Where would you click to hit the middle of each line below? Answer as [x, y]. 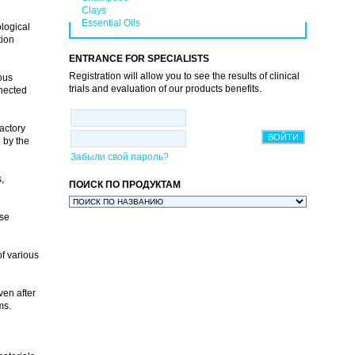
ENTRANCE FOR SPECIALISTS [139, 58]
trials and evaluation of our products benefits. [165, 88]
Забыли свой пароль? [119, 157]
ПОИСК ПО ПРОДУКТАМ [124, 184]
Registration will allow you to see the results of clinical [184, 76]
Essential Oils [111, 23]
